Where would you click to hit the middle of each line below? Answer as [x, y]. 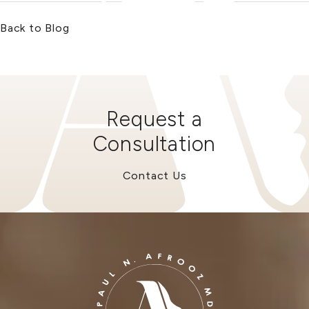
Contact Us [154, 175]
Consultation [154, 143]
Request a [154, 119]
